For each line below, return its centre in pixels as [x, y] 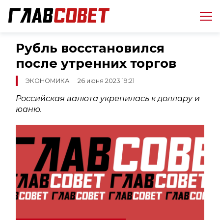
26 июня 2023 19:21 [106, 81]
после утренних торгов [96, 63]
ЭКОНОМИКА [48, 81]
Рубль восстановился [90, 48]
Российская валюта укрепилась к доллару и [108, 99]
